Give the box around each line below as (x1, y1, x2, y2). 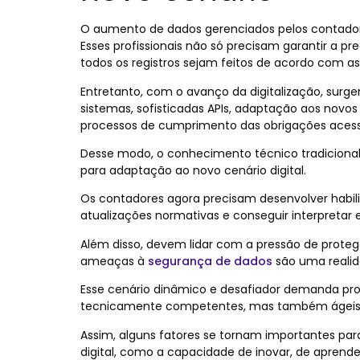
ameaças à (80, 252, 148, 269)
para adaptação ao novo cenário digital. (80, 162, 309, 178)
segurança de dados (148, 252, 272, 269)
